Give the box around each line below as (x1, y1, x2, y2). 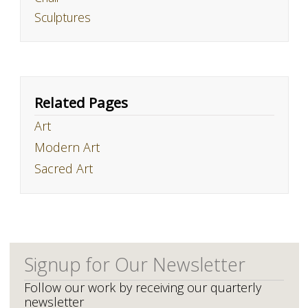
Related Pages (34, 92, 128, 112)
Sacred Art (34, 159, 93, 177)
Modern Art (34, 138, 100, 155)
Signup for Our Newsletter (23, 252, 245, 278)
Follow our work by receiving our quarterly (23, 279, 261, 296)
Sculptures (34, 8, 91, 25)
